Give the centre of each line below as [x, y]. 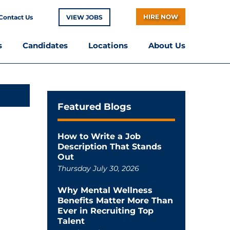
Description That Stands [109, 147]
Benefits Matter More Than [115, 200]
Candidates [45, 45]
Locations [108, 45]
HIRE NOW [161, 17]
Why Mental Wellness [105, 190]
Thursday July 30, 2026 [98, 168]
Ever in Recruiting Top [105, 211]
